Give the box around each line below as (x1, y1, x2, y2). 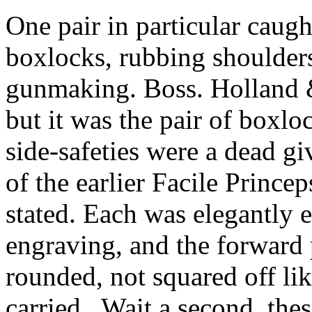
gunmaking (6, 73, 130, 103)
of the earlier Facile (6, 167, 225, 197)
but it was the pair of (6, 104, 239, 134)
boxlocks (6, 42, 105, 72)
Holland (210, 73, 299, 103)
